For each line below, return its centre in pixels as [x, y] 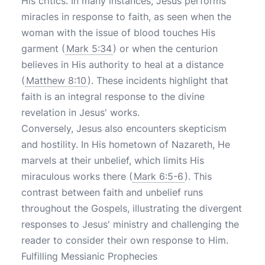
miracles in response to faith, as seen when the [126, 17]
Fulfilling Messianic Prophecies [89, 256]
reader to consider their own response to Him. [125, 240]
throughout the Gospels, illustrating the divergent [132, 208]
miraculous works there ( [77, 176]
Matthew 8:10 [56, 80]
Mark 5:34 [89, 49]
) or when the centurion [165, 49]
